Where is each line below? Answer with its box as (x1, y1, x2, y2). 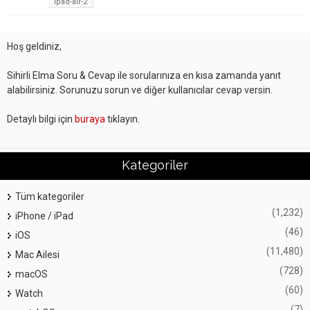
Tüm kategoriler (15, 191, 84, 203)
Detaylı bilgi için (7, 113, 75, 125)
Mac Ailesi (15, 249, 60, 261)
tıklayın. (105, 113, 140, 125)
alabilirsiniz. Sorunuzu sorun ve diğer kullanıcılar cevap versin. (7, 84, 273, 96)
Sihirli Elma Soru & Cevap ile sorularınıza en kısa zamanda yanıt (7, 70, 281, 82)
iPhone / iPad (15, 210, 73, 222)
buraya (75, 113, 105, 125)
